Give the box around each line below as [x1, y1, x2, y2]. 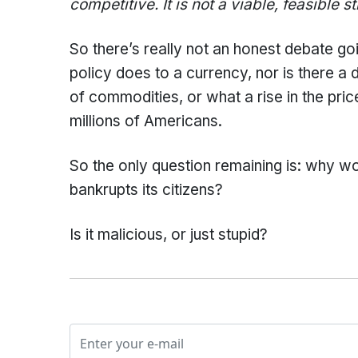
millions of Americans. [70, 112, 222, 130]
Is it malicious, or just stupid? [70, 225, 268, 244]
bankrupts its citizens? [70, 181, 223, 199]
